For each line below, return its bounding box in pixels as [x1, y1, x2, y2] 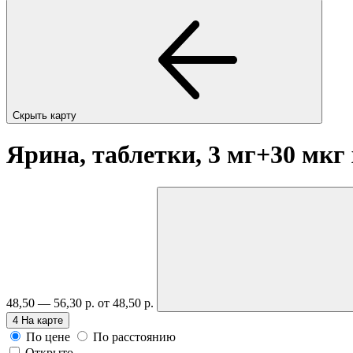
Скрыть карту [13, 109, 80, 121]
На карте [21, 314, 63, 326]
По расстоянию [93, 329, 176, 344]
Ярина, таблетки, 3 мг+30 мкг [6, 140, 351, 169]
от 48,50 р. [98, 295, 157, 310]
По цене [26, 329, 70, 344]
